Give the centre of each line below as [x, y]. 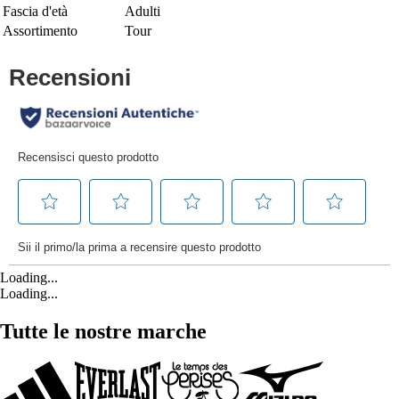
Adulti [142, 11]
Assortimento [40, 30]
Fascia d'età [35, 11]
